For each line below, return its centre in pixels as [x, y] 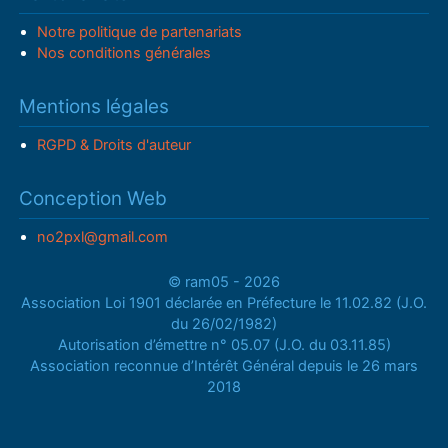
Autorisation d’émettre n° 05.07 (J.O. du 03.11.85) [224, 344]
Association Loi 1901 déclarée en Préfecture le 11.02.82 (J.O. [224, 302]
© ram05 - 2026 [224, 281]
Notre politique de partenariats [139, 31]
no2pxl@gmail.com [102, 236]
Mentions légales [94, 106]
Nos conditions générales [123, 52]
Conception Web [93, 198]
